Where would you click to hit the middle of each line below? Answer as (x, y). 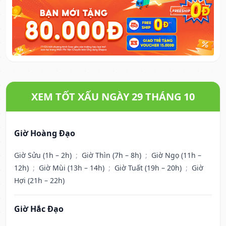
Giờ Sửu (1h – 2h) (44, 155)
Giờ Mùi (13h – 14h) (73, 168)
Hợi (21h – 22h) (39, 181)
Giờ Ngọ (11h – (176, 155)
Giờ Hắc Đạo (39, 209)
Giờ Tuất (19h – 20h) (149, 168)
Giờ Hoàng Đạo (45, 133)
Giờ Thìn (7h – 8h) (112, 155)
